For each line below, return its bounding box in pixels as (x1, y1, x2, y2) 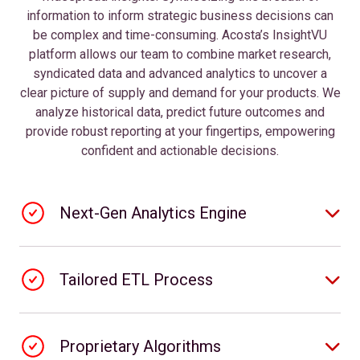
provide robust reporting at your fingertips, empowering (25, 124, 335, 140)
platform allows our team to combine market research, (29, 47, 331, 63)
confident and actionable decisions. (81, 143, 279, 159)
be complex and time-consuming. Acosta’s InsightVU (33, 27, 327, 43)
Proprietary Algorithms (59, 337, 221, 357)
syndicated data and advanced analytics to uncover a (33, 66, 327, 82)
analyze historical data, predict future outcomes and (35, 104, 325, 121)
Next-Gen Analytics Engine (59, 203, 247, 223)
